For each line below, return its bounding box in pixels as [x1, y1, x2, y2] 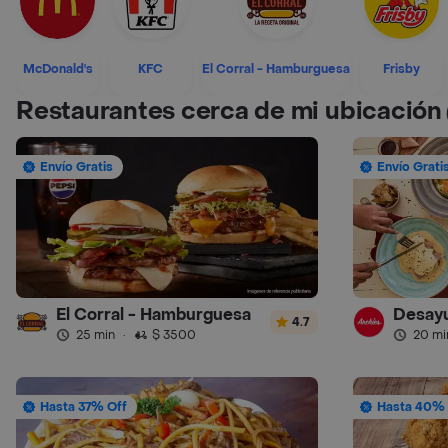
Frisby [383, 60, 420, 77]
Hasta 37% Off [40, 399, 127, 416]
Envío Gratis [40, 159, 113, 175]
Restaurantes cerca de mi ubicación [16, 96, 442, 127]
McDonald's [22, 60, 93, 77]
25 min [76, 326, 115, 343]
